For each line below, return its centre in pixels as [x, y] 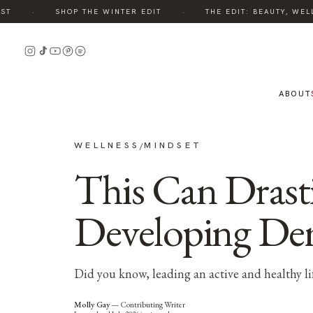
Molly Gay [92, 305]
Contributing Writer [153, 305]
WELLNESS [107, 145]
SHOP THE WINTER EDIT [93, 12]
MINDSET [173, 145]
